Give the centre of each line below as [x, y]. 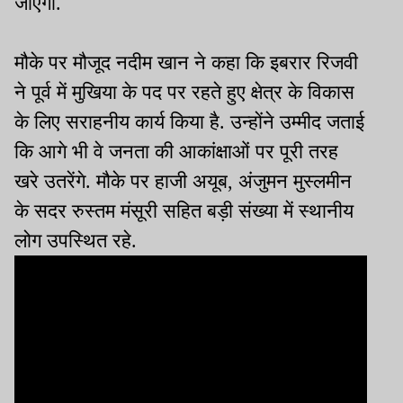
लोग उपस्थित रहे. [76, 240]
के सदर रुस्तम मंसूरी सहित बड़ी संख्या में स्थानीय [184, 210]
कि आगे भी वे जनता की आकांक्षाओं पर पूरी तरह [176, 151]
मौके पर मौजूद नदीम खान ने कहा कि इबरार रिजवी [186, 62]
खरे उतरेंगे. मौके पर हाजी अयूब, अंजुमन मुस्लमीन [183, 181]
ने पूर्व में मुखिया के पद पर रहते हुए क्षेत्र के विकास [184, 92]
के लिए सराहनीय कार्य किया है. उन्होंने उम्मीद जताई [189, 121]
